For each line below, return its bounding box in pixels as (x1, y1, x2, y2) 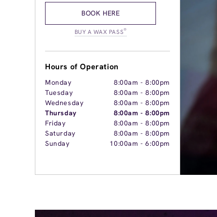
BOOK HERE (81, 9, 120, 17)
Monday (45, 78, 72, 87)
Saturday (45, 129, 76, 138)
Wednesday (45, 98, 84, 107)
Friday (45, 119, 66, 127)
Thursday (45, 108, 77, 117)
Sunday (45, 139, 70, 148)
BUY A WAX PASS (74, 28, 124, 36)
